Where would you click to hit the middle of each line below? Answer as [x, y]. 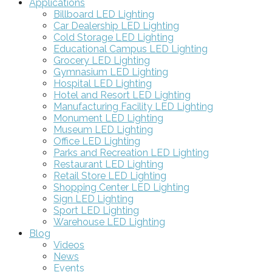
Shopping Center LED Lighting [121, 187]
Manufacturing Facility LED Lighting [133, 106]
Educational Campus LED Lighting [131, 49]
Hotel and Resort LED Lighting [122, 95]
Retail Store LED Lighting [110, 175]
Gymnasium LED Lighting [111, 72]
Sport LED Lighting [96, 210]
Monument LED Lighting [108, 118]
